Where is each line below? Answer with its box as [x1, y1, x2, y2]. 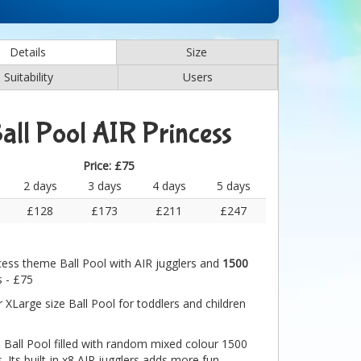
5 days [216, 177, 251, 193]
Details [10, 44, 47, 60]
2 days [23, 177, 57, 193]
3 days [87, 177, 122, 193]
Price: [83, 157, 115, 173]
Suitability [4, 68, 54, 85]
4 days [151, 177, 186, 193]
